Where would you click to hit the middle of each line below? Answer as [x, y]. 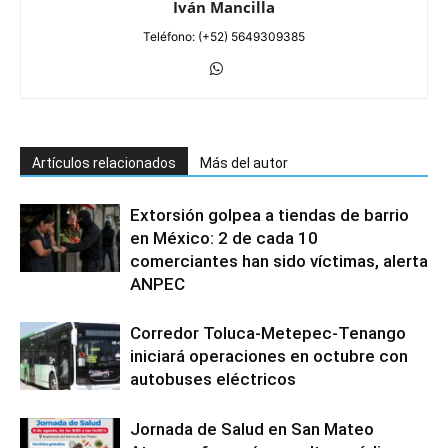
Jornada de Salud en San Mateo [252, 428]
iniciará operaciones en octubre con [269, 355]
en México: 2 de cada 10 [224, 237]
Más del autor [244, 162]
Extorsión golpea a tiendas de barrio [269, 214]
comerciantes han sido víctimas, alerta [279, 260]
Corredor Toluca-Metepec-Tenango [268, 332]
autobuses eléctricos [213, 378]
